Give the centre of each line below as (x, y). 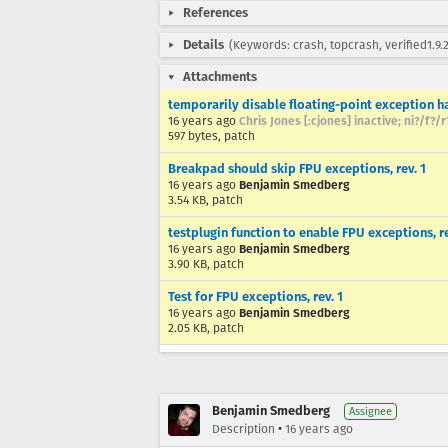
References (215, 12)
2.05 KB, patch (206, 328)
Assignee (370, 411)
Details (203, 44)
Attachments (220, 76)
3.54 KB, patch (205, 200)
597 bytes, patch (211, 136)
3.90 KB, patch (206, 264)
